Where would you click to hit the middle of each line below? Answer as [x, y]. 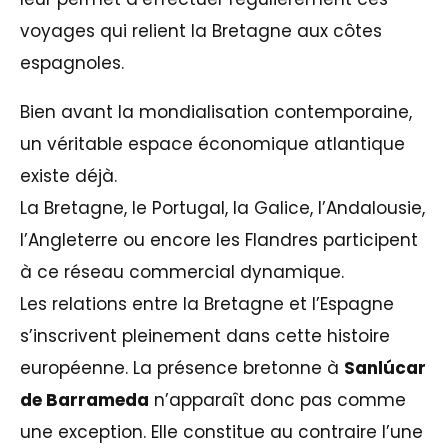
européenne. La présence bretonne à [182, 367]
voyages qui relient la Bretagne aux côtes [201, 30]
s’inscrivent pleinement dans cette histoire [205, 335]
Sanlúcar [385, 367]
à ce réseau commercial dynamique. [182, 271]
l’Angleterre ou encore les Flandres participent [219, 239]
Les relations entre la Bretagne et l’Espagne [207, 303]
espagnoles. [72, 62]
